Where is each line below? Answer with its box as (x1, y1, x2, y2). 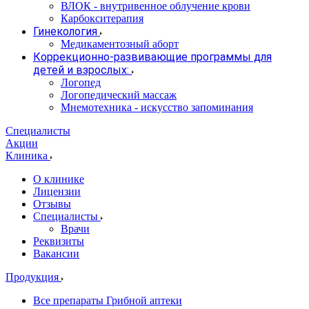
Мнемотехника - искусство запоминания (61, 101, 253, 113)
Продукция (6, 271, 61, 283)
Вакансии (33, 248, 79, 259)
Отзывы (33, 198, 71, 210)
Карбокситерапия (61, 12, 143, 24)
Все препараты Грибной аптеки (33, 295, 182, 306)
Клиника (6, 150, 50, 161)
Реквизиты (33, 235, 84, 247)
